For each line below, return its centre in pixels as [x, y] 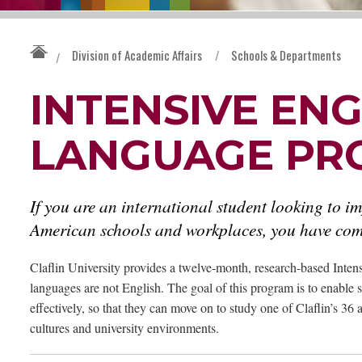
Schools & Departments [286, 55]
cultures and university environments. [126, 328]
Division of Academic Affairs [137, 55]
